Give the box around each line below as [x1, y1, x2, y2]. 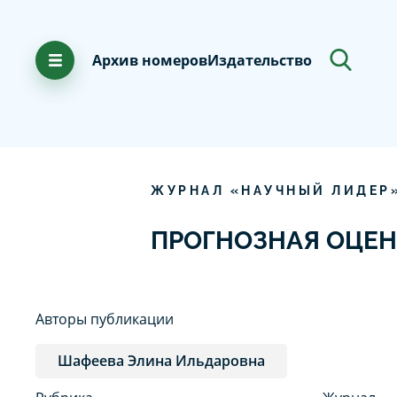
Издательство [207, 50, 312, 70]
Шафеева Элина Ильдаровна [58, 350, 265, 370]
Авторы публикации [35, 308, 174, 329]
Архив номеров [92, 50, 207, 70]
